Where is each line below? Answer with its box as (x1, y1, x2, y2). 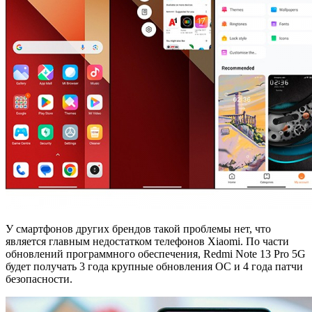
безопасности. (6, 272, 72, 285)
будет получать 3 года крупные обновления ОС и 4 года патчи (6, 260, 303, 272)
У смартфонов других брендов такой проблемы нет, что (6, 222, 271, 235)
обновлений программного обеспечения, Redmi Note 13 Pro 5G (6, 247, 306, 260)
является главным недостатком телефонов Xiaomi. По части (6, 235, 289, 247)
